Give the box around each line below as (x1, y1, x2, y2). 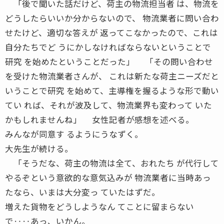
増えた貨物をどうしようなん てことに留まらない (5, 200, 194, 212)
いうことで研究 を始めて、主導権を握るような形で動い (5, 84, 219, 96)
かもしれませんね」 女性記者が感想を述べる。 (5, 113, 194, 125)
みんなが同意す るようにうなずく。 (5, 127, 143, 140)
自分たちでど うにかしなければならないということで (5, 40, 211, 53)
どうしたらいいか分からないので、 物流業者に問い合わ (5, 11, 219, 24)
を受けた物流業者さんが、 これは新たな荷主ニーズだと (5, 69, 219, 82)
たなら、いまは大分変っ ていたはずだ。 (5, 185, 160, 198)
